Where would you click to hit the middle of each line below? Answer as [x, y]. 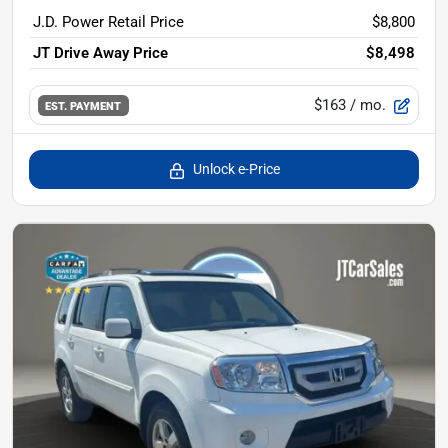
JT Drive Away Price [100, 53]
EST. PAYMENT [83, 106]
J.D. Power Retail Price [108, 22]
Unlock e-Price [236, 169]
